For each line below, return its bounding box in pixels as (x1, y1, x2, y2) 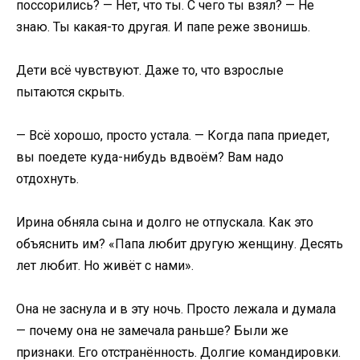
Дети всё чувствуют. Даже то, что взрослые (16, 62, 284, 78)
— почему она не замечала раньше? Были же (16, 323, 288, 339)
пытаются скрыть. (16, 84, 125, 100)
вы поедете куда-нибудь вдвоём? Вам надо (16, 149, 284, 165)
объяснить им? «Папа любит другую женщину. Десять (16, 236, 343, 252)
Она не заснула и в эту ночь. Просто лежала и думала (16, 301, 336, 317)
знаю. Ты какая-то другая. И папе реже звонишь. (16, 18, 310, 35)
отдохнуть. (16, 171, 79, 186)
